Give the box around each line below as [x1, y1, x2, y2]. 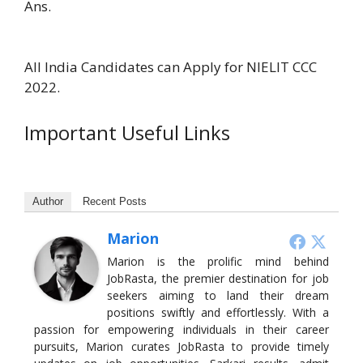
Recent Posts [83, 195, 147, 208]
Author [32, 195, 63, 208]
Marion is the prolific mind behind [107, 254, 329, 270]
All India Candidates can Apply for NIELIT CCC [24, 58, 317, 77]
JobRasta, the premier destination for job [107, 271, 329, 287]
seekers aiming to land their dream [107, 288, 329, 304]
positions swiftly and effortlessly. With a [107, 305, 329, 321]
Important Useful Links [24, 118, 230, 146]
